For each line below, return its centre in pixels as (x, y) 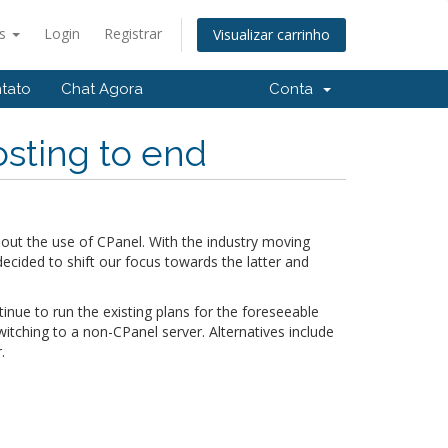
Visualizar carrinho (271, 35)
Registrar (133, 33)
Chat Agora (102, 89)
